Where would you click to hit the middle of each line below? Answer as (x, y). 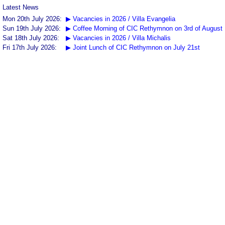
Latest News (21, 7)
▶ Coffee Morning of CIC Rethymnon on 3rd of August (144, 28)
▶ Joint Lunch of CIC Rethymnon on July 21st (133, 47)
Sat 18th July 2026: (32, 38)
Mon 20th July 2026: (33, 19)
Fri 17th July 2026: (31, 47)
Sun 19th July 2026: (33, 28)
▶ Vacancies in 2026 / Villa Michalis (118, 38)
